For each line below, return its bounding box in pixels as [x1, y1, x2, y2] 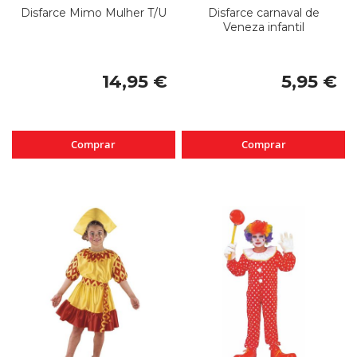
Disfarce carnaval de [207, 6, 320, 21]
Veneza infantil [222, 20, 304, 35]
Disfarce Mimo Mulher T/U [20, 6, 167, 21]
